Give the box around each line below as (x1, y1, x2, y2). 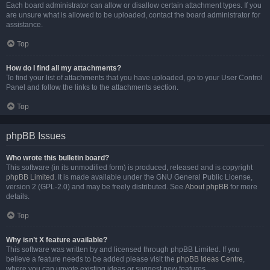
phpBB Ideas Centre (177, 255, 243, 263)
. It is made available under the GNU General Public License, (54, 173, 253, 181)
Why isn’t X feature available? (6, 236, 107, 244)
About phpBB (185, 183, 228, 191)
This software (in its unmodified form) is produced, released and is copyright (6, 163, 253, 172)
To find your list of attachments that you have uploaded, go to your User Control (6, 74, 263, 82)
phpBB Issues (6, 131, 66, 141)
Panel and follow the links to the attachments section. (6, 83, 178, 92)
